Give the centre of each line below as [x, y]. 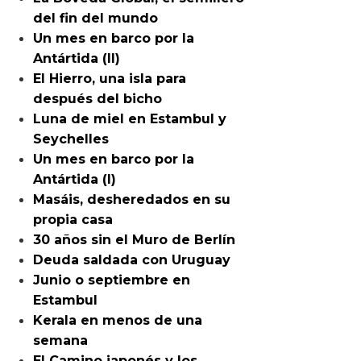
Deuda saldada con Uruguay [132, 260]
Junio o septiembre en [112, 280]
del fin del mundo [96, 18]
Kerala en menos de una [118, 320]
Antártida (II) [77, 58]
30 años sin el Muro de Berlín [135, 240]
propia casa [73, 220]
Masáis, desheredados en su [132, 199]
